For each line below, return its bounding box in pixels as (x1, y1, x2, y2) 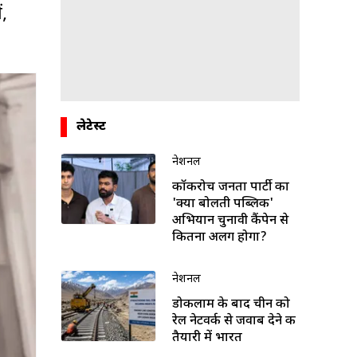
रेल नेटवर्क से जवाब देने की (172, 312, 296, 330)
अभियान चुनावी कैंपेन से (172, 212, 288, 229)
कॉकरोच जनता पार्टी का (172, 178, 289, 196)
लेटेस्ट (76, 118, 106, 135)
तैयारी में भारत (172, 329, 242, 347)
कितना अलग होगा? (172, 229, 267, 246)
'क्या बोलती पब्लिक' (172, 195, 273, 213)
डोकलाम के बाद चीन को (172, 296, 290, 313)
